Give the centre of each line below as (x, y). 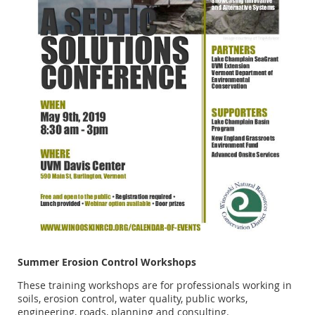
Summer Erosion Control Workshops (107, 262)
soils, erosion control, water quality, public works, (133, 299)
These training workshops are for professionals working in (155, 285)
